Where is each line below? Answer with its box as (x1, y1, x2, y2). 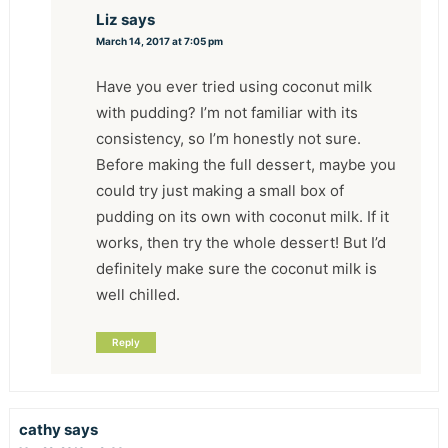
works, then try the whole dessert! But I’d (96, 232, 387, 252)
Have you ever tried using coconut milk (96, 76, 373, 96)
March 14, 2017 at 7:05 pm (96, 34, 224, 47)
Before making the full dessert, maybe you (96, 154, 397, 174)
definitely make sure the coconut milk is (96, 258, 378, 278)
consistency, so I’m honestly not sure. (96, 128, 362, 148)
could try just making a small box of (96, 180, 345, 200)
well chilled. (96, 284, 181, 304)
